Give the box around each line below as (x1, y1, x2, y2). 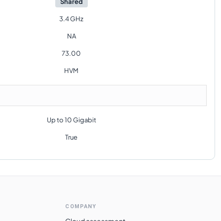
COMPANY (65, 203, 97, 210)
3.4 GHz (59, 15, 83, 23)
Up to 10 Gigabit (46, 116, 96, 124)
